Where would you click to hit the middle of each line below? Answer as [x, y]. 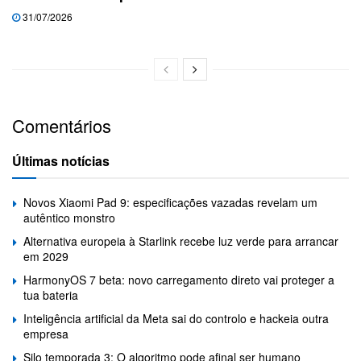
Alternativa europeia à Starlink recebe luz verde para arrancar [181, 241]
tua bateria [51, 295]
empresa [46, 334]
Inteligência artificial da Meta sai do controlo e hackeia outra [176, 319]
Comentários [62, 126]
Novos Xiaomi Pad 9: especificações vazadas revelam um [170, 203]
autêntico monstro [69, 218]
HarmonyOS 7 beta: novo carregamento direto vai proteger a [179, 280]
